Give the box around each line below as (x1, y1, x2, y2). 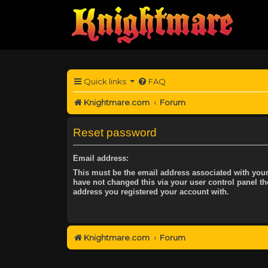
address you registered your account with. (73, 187, 229, 196)
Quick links (84, 77, 126, 86)
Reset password (73, 126, 157, 139)
